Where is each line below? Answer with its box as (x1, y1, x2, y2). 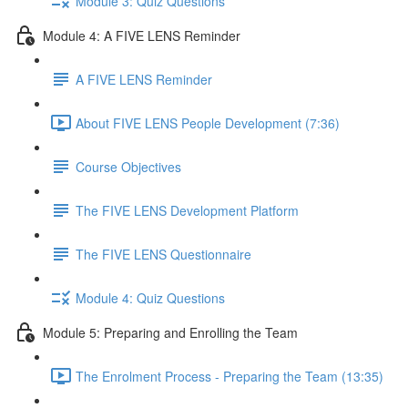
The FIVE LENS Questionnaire (76, 244, 251, 263)
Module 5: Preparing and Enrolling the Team (43, 322, 298, 342)
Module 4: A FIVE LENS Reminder (43, 25, 240, 45)
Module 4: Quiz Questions (76, 288, 225, 307)
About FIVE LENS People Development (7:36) (76, 113, 340, 132)
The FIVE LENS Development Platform (76, 200, 299, 219)
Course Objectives (76, 157, 181, 176)
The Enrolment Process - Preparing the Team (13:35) (76, 366, 383, 385)
